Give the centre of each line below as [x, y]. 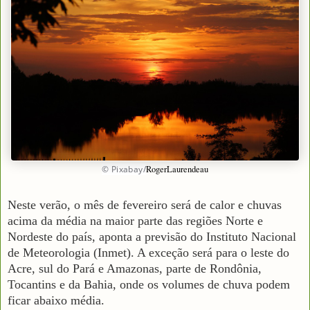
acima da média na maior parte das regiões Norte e [135, 220]
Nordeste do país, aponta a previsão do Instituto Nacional [152, 236]
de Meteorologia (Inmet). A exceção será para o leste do [148, 252]
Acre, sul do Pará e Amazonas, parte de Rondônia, [135, 268]
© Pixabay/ [124, 169]
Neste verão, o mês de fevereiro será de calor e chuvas [145, 204]
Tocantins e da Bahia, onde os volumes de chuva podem [149, 284]
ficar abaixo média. [56, 300]
